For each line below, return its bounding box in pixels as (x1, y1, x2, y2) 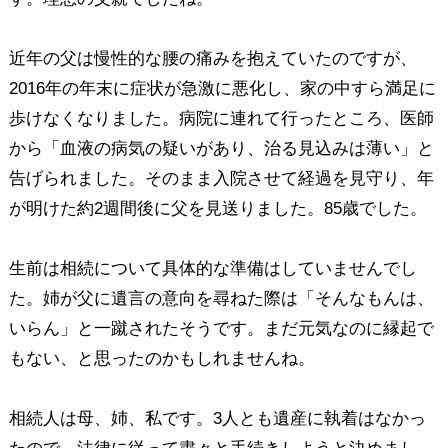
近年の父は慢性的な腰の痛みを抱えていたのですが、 (8, 48, 417, 68)
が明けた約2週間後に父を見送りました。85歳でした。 (8, 198, 427, 218)
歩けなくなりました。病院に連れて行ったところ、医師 (8, 108, 434, 128)
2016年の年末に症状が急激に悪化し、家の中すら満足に (8, 78, 436, 98)
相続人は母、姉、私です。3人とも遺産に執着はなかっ (8, 408, 426, 428)
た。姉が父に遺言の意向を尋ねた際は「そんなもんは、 (8, 288, 434, 308)
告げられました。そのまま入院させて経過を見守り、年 (8, 168, 434, 188)
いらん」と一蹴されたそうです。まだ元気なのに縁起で (8, 318, 434, 338)
